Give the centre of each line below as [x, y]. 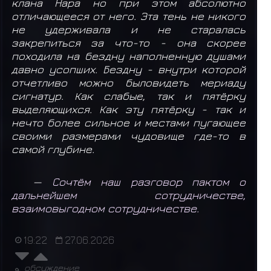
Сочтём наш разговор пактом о [149, 181]
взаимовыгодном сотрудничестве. [105, 208]
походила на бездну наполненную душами [129, 55]
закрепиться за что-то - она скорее [129, 42]
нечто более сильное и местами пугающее [129, 122]
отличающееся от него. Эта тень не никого [129, 15]
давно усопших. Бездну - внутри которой [129, 69]
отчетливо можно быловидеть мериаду [129, 82]
